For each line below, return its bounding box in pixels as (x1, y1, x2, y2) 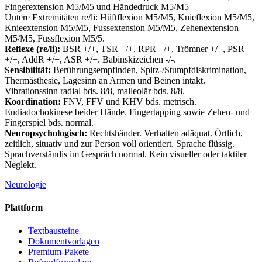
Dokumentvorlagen (28, 236, 99, 246)
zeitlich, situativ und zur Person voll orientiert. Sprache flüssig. (5, 139, 235, 149)
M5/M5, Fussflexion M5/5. (5, 33, 105, 44)
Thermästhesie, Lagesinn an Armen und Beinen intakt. (5, 75, 205, 86)
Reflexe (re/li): (5, 44, 60, 54)
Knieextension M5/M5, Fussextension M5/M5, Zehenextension (5, 23, 239, 33)
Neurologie (5, 180, 46, 190)
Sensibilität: (5, 65, 51, 75)
